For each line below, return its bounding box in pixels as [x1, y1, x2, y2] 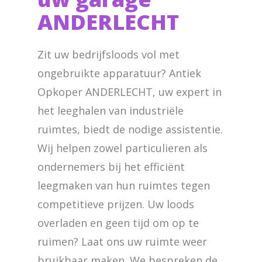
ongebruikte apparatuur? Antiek [37, 66, 201, 80]
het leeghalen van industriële [37, 104, 184, 118]
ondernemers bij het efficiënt [37, 160, 185, 174]
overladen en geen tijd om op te [37, 216, 199, 230]
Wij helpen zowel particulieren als [37, 141, 208, 155]
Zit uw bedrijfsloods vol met [37, 47, 180, 61]
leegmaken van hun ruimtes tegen [37, 178, 210, 192]
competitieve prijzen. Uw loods [37, 197, 194, 211]
